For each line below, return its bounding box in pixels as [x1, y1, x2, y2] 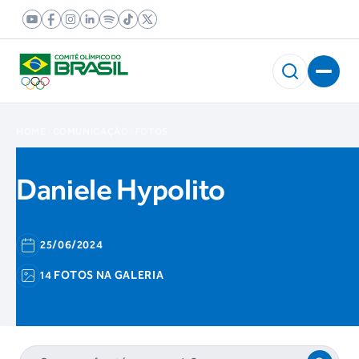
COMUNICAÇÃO [52, 126, 129, 137]
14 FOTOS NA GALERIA [40, 268, 164, 282]
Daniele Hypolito [16, 173, 225, 207]
